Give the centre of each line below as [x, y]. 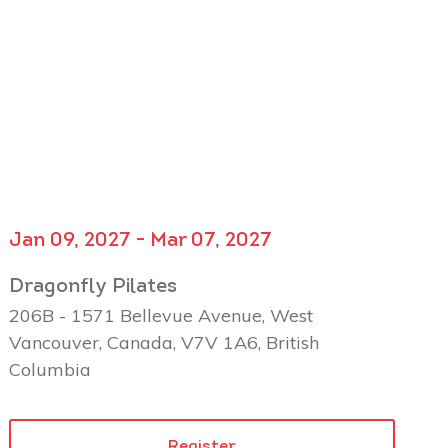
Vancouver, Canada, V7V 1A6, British [164, 342]
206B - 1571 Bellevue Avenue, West [161, 315]
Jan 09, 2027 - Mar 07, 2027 [141, 240]
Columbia [50, 369]
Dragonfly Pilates [93, 286]
